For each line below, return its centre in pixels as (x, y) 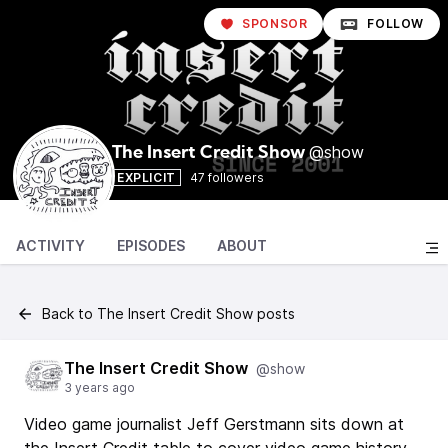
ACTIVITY (50, 245)
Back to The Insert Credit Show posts (168, 313)
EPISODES (151, 245)
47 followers (226, 177)
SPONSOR (275, 23)
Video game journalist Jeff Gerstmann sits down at (214, 424)
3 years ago (99, 387)
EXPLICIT (146, 177)
